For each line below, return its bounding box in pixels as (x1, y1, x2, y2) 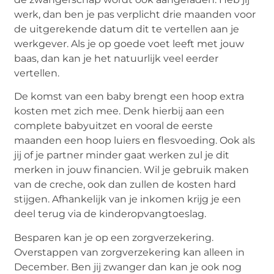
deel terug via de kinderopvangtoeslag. (14, 208, 207, 220)
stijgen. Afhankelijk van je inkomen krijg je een (14, 193, 242, 206)
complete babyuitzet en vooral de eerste (14, 120, 213, 132)
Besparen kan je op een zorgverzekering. (14, 231, 214, 243)
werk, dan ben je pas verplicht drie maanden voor (14, 8, 256, 20)
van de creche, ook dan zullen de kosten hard (14, 179, 237, 191)
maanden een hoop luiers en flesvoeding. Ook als (14, 135, 256, 147)
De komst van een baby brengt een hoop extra (14, 91, 245, 103)
